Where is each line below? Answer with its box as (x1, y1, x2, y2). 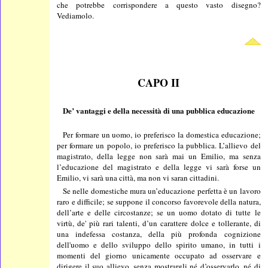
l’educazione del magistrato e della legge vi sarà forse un (57, 161, 261, 172)
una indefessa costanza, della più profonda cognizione (57, 228, 261, 239)
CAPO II (138, 75, 180, 91)
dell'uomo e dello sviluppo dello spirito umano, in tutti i (57, 239, 261, 250)
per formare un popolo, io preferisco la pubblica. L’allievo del (57, 139, 261, 151)
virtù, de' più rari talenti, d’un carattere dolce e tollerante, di (57, 217, 261, 229)
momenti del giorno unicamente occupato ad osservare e (57, 249, 261, 261)
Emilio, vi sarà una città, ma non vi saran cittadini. (57, 172, 220, 183)
